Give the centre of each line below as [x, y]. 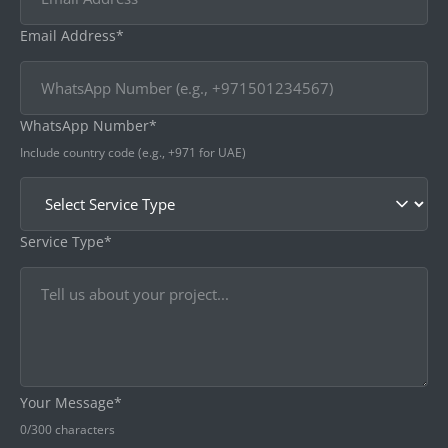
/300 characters [71, 429]
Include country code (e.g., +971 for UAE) [133, 152]
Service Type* [66, 241]
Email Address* [72, 35]
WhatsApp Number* [88, 125]
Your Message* [71, 402]
